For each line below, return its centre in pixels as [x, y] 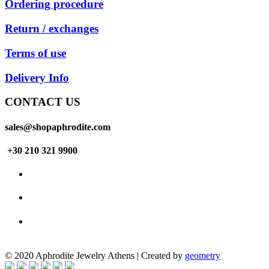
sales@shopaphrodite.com [58, 127]
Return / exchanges [52, 29]
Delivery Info [37, 77]
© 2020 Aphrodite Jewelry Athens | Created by [95, 255]
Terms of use [35, 53]
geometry [203, 255]
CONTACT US [43, 102]
